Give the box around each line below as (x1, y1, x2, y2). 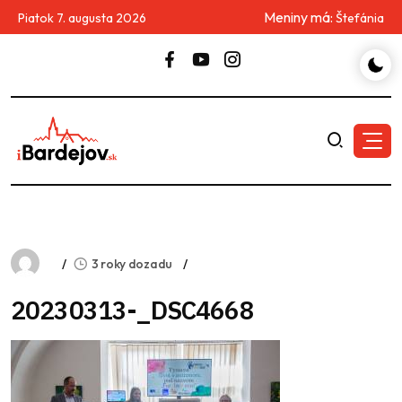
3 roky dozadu (91, 256, 173, 273)
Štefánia (336, 10, 384, 26)
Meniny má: (264, 8, 336, 26)
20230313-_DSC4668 (11, 293, 254, 328)
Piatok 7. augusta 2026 (18, 10, 146, 26)
